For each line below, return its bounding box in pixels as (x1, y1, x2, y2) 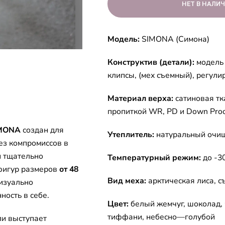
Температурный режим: (107, 152, 201, 163)
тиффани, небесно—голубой (107, 211, 215, 222)
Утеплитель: (107, 129, 154, 140)
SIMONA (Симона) (140, 33, 209, 45)
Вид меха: (107, 175, 148, 186)
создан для (21, 124, 64, 136)
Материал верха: (107, 92, 173, 104)
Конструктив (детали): (107, 56, 194, 68)
